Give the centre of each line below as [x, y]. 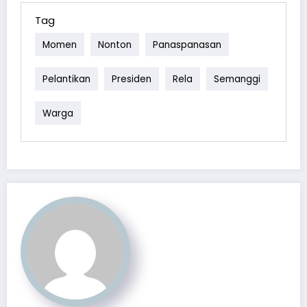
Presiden [132, 79]
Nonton [115, 45]
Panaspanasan [187, 45]
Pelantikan [66, 79]
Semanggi [237, 79]
